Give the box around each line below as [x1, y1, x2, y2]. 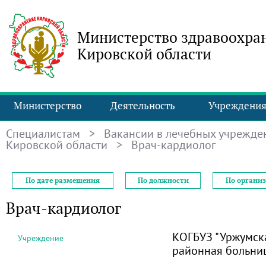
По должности [137, 176, 189, 185]
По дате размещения [26, 176, 100, 185]
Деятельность [110, 99, 175, 112]
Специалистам [6, 126, 80, 141]
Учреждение [18, 233, 64, 243]
